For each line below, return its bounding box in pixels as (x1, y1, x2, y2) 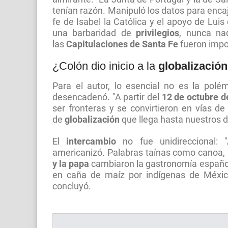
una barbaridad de (52, 28, 136, 39)
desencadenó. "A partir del (52, 92, 162, 103)
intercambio (66, 136, 123, 147)
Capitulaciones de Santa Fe (66, 39, 178, 50)
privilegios (136, 28, 180, 39)
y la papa (52, 159, 92, 169)
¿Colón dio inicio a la (52, 60, 158, 73)
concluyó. (52, 181, 93, 192)
